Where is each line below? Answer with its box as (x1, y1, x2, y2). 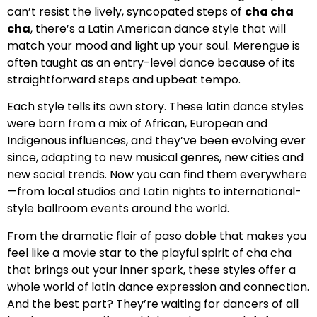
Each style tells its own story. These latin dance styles (7, 98, 304, 115)
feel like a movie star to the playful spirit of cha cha (7, 244, 292, 261)
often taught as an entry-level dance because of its (7, 54, 295, 71)
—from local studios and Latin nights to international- (7, 183, 301, 200)
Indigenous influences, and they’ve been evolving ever (7, 132, 306, 149)
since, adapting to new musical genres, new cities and (7, 149, 304, 166)
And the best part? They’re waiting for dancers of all (7, 295, 299, 312)
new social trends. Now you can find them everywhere (7, 166, 307, 183)
